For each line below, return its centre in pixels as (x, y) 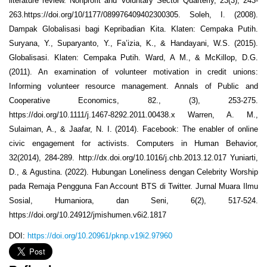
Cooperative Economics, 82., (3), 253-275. (133, 101)
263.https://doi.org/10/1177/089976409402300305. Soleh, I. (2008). (133, 15)
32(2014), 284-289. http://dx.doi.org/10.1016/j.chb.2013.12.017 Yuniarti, (133, 158)
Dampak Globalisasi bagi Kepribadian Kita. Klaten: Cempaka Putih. (133, 29)
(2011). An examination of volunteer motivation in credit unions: (133, 72)
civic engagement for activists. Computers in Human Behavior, (133, 144)
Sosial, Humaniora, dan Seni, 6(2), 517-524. (133, 201)
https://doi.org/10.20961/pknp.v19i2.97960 (100, 235)
